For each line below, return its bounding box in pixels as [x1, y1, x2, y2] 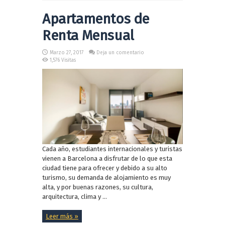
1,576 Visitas [50, 57, 76, 64]
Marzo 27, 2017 [50, 50, 83, 56]
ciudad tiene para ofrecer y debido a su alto [42, 164, 167, 172]
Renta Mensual [42, 27, 134, 44]
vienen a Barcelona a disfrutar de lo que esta [42, 154, 172, 162]
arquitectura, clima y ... [42, 192, 107, 200]
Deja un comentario [96, 50, 144, 56]
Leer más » [46, 212, 78, 220]
